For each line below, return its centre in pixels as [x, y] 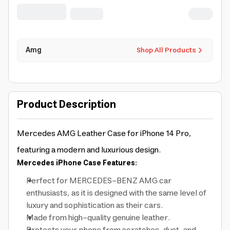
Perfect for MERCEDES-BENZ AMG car [99, 181]
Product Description [66, 105]
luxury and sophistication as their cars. [94, 205]
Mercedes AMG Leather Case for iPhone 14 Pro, [104, 133]
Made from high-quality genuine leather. [98, 218]
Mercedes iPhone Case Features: [77, 163]
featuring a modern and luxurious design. [89, 150]
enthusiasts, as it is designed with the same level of [116, 193]
